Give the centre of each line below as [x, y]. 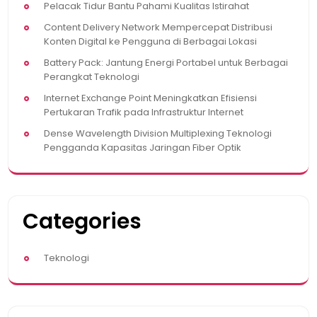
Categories [82, 222]
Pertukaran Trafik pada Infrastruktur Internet [144, 113]
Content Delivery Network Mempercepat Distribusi [158, 28]
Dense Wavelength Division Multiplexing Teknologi [158, 134]
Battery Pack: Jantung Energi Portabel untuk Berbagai [166, 63]
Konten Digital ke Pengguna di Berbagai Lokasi [150, 42]
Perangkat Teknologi [92, 77]
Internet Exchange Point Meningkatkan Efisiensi [150, 98]
